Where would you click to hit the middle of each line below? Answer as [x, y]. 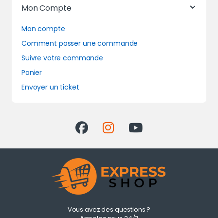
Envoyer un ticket [50, 87]
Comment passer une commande [80, 43]
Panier [32, 72]
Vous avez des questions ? [109, 209]
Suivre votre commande [63, 58]
